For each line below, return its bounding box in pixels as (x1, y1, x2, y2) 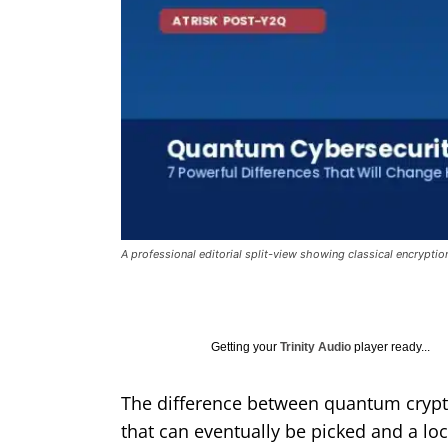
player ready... (351, 339, 430, 354)
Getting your (211, 339, 280, 354)
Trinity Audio (280, 339, 351, 354)
